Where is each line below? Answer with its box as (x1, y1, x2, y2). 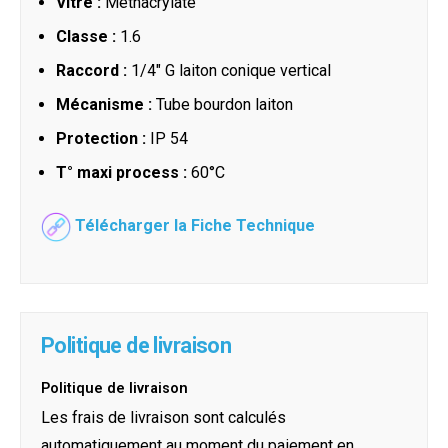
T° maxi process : (56, 163, 187, 183)
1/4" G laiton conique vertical (127, 61, 331, 81)
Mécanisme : (56, 95, 152, 115)
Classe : (56, 27, 116, 47)
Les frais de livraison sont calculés (41, 408, 286, 428)
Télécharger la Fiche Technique (75, 216, 315, 235)
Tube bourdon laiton (152, 95, 293, 115)
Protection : (56, 129, 146, 149)
